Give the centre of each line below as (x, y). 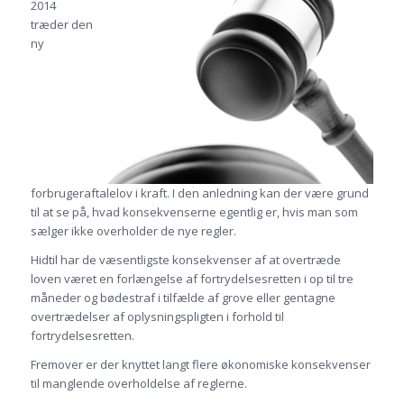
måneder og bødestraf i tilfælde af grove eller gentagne (183, 298)
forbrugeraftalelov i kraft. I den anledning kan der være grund (199, 193)
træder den (61, 25)
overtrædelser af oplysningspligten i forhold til (157, 317)
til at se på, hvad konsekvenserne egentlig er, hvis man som (194, 212)
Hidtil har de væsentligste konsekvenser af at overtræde (185, 260)
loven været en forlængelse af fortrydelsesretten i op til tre (192, 279)
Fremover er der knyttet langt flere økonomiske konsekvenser (200, 365)
